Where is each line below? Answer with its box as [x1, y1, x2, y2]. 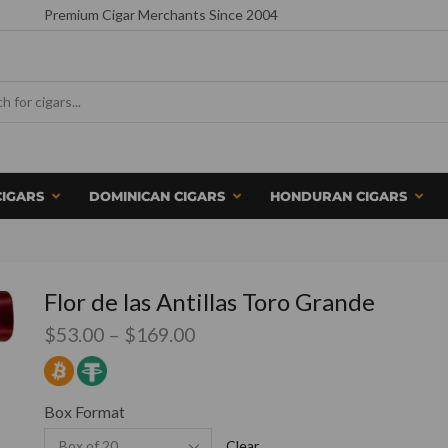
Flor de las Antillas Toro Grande [44, 286, 375, 316]
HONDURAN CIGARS [270, 188, 407, 205]
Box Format [44, 401, 125, 421]
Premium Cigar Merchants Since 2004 [44, 6, 278, 23]
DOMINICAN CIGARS [89, 188, 225, 205]
